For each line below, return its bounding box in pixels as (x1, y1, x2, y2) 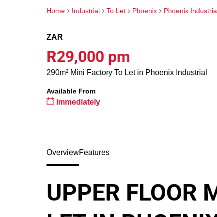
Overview (46, 148, 79, 156)
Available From (46, 87, 95, 95)
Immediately (54, 98, 100, 106)
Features (79, 148, 109, 156)
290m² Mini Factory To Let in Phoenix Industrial (46, 68, 207, 77)
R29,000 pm (46, 47, 130, 66)
